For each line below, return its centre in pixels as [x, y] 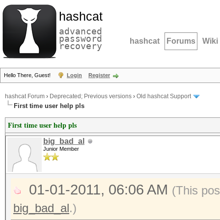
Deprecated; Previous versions [91, 96]
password [81, 39]
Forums [181, 41]
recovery [81, 46]
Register [99, 75]
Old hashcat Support [164, 96]
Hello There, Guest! [28, 75]
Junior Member [61, 149]
